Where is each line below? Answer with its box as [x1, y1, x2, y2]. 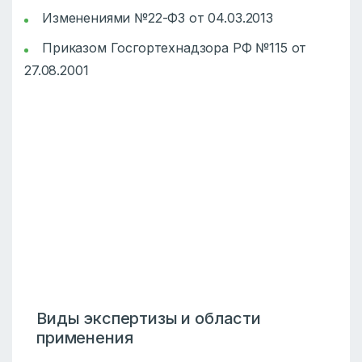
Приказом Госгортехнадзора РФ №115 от [42, 39, 307, 56]
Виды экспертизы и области [36, 308, 261, 328]
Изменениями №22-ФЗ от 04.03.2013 [42, 9, 273, 26]
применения [36, 327, 133, 347]
